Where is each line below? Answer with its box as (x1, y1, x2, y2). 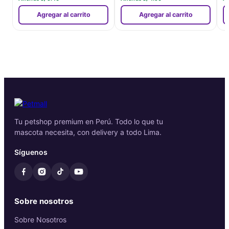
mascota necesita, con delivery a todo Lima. (14, 128, 162, 136)
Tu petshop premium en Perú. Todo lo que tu (14, 117, 163, 126)
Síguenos (14, 148, 48, 156)
